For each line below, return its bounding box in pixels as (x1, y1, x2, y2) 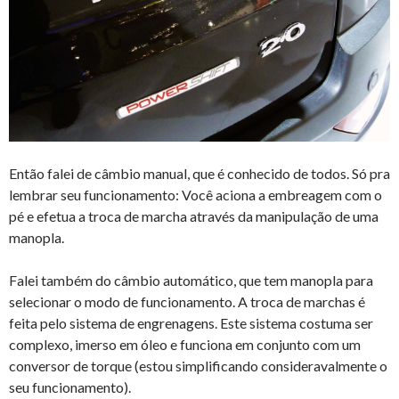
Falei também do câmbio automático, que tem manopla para (9, 272, 373, 289)
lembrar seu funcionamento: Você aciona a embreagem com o (9, 186, 382, 204)
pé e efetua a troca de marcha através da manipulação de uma (9, 208, 379, 225)
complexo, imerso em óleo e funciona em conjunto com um (9, 336, 361, 354)
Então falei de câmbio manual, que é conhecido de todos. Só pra (9, 165, 390, 183)
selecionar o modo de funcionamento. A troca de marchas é (9, 293, 365, 311)
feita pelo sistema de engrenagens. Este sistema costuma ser (9, 314, 373, 332)
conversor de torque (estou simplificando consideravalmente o (9, 357, 387, 375)
